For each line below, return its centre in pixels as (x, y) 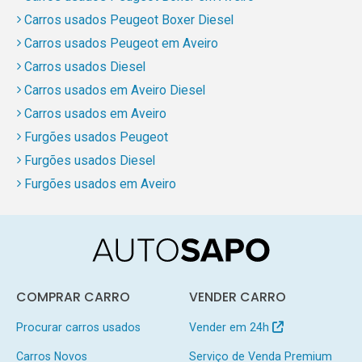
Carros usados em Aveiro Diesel (114, 90)
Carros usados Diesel (84, 66)
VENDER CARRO (237, 297)
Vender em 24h (230, 327)
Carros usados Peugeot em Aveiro (121, 43)
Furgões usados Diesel (89, 160)
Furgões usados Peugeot (96, 137)
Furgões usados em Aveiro (100, 183)
